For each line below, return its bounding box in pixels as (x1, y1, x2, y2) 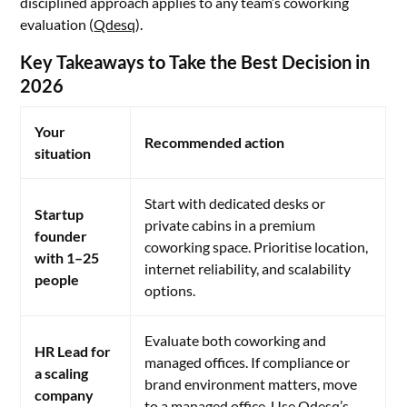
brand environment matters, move (144, 375, 358, 392)
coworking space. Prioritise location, (144, 238, 369, 255)
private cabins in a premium (144, 216, 316, 233)
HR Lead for (35, 342, 112, 360)
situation (35, 144, 92, 162)
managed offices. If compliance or (144, 353, 351, 371)
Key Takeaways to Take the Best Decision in (20, 51, 371, 73)
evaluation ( (20, 15, 94, 33)
